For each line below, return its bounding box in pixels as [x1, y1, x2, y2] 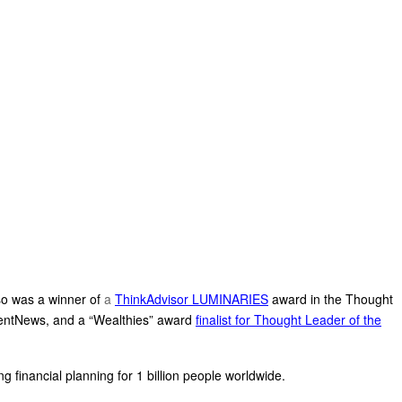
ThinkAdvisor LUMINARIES [115, 290, 268, 308]
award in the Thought [272, 290, 393, 308]
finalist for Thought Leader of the [196, 310, 381, 328]
